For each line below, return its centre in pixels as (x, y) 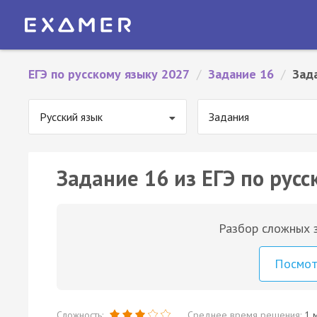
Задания (229, 117)
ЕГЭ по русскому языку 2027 (109, 74)
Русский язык (71, 117)
